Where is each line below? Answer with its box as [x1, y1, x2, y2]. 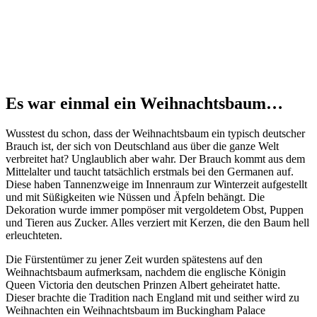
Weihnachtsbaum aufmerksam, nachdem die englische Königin [6, 266, 286, 279]
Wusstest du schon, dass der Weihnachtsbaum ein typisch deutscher [6, 127, 305, 140]
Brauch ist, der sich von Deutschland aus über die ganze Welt [6, 140, 279, 153]
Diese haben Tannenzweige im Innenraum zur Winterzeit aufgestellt [6, 178, 307, 191]
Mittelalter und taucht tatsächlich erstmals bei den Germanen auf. [6, 166, 294, 178]
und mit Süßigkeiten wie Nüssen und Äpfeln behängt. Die [6, 191, 265, 204]
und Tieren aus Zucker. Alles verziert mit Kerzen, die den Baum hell [6, 217, 309, 229]
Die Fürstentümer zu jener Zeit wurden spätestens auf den [6, 253, 263, 266]
